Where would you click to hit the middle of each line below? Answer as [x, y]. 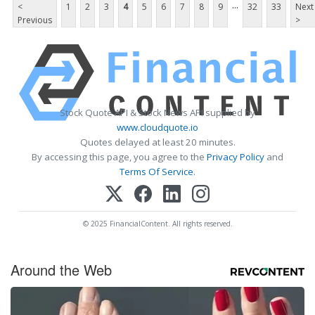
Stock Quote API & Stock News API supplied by [157, 112]
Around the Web [61, 269]
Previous [35, 20]
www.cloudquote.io [157, 127]
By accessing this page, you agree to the [119, 156]
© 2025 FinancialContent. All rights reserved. [157, 223]
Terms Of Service [156, 171]
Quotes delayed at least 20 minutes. [157, 142]
